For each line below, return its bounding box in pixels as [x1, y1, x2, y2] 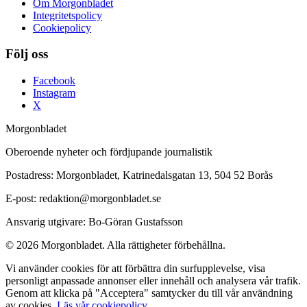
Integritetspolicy [33, 9, 102, 21]
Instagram [33, 87, 75, 99]
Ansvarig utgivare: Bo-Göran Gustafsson [5, 216, 183, 228]
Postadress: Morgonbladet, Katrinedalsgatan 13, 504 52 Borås [5, 169, 273, 182]
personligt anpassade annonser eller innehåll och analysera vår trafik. [5, 275, 301, 287]
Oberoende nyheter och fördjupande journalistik [5, 146, 212, 158]
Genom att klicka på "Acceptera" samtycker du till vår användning [5, 287, 293, 299]
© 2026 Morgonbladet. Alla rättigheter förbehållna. [5, 239, 225, 251]
